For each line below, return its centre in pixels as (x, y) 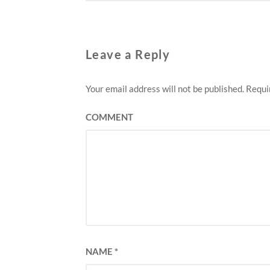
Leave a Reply (128, 55)
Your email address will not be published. (165, 89)
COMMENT (109, 117)
